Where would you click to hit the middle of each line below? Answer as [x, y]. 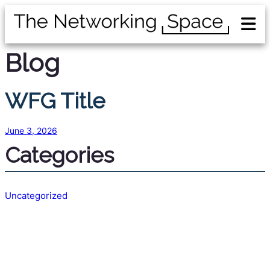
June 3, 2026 [31, 131]
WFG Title [55, 101]
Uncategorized [36, 196]
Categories [59, 155]
